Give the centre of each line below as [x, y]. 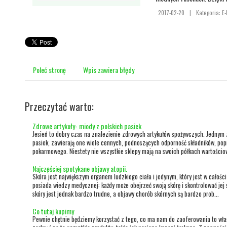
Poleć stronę [49, 70]
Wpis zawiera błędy [109, 70]
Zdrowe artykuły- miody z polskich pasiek [87, 126]
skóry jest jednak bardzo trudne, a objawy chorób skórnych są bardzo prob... [126, 194]
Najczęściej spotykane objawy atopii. [80, 168]
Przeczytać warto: [59, 107]
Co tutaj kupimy [53, 211]
